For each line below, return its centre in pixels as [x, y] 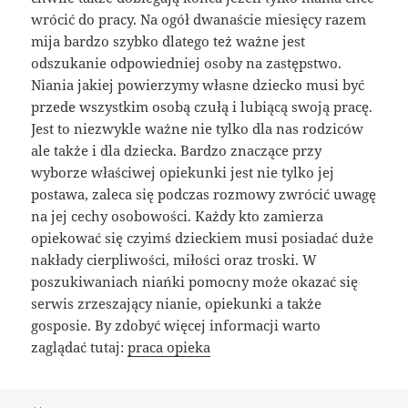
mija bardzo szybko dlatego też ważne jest [168, 41]
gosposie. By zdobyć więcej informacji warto [176, 325]
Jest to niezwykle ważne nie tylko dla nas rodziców [198, 128]
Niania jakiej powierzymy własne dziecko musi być [198, 84]
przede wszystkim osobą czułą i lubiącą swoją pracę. [202, 106]
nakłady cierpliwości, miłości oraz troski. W [174, 259]
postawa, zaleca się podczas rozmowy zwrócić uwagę [204, 194]
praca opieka [169, 347]
